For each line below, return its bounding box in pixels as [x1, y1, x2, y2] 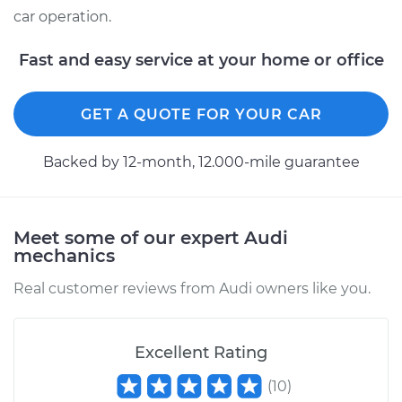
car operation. [13, 8, 111, 25]
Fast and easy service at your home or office [18, 50, 384, 70]
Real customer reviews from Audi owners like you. [13, 280, 371, 297]
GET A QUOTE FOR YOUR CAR [80, 106, 322, 123]
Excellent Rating [135, 343, 267, 363]
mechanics [13, 245, 115, 267]
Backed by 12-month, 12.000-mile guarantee [42, 153, 360, 170]
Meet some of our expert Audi [13, 227, 288, 249]
